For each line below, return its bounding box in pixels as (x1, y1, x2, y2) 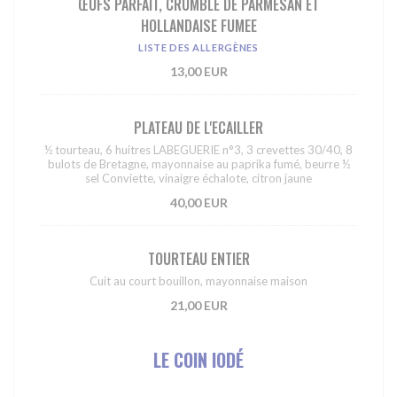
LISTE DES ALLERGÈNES (138, 42, 259, 54)
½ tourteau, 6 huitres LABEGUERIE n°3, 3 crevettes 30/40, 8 (44, 143, 353, 158)
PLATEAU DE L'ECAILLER (134, 117, 263, 139)
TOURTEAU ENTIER (147, 248, 250, 270)
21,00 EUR (169, 298, 228, 314)
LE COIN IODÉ (153, 346, 244, 374)
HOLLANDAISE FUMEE (140, 15, 257, 37)
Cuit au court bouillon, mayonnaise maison (90, 274, 307, 289)
